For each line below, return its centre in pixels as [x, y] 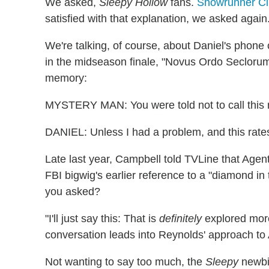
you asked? [73, 191]
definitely [180, 218]
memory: [66, 78]
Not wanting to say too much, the [125, 261]
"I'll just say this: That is [102, 218]
